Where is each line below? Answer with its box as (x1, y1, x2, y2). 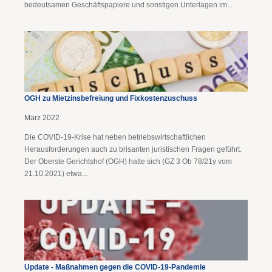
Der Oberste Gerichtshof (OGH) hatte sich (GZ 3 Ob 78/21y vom (24, 157, 232, 166)
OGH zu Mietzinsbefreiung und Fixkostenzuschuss (24, 94, 197, 103)
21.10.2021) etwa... (24, 169, 87, 178)
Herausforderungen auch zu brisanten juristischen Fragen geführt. (24, 145, 242, 154)
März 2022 (24, 114, 59, 122)
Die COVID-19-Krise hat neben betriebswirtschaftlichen (24, 133, 206, 141)
